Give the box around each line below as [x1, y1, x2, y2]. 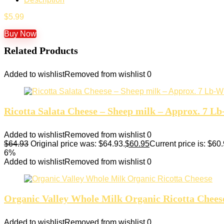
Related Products [4, 44, 78, 56]
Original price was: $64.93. [30, 139, 125, 148]
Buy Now [4, 29, 36, 38]
